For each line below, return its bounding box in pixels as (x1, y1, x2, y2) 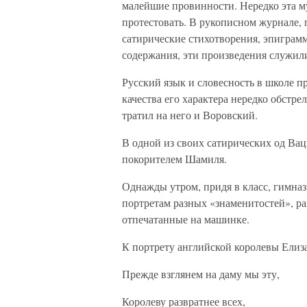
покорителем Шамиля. (122, 151, 227, 166)
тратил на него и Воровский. (122, 108, 258, 122)
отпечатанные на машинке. (122, 212, 249, 226)
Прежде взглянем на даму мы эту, (122, 267, 280, 281)
